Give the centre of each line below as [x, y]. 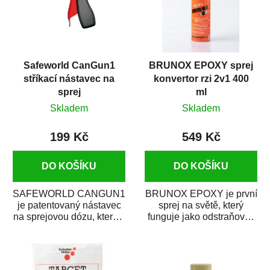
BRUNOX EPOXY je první [201, 194]
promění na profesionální [69, 228]
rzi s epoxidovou [201, 228]
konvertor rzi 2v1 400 [201, 79]
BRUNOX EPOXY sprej [201, 66]
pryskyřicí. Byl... [201, 240]
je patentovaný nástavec [69, 206]
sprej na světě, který [201, 206]
